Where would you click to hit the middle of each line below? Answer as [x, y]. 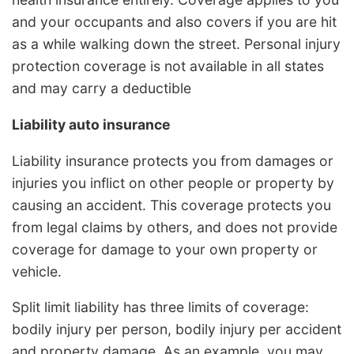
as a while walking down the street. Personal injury [176, 44]
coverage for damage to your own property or [165, 249]
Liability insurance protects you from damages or [173, 160]
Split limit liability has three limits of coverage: [160, 307]
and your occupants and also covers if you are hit [174, 22]
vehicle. [37, 271]
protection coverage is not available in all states [168, 66]
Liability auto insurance [91, 124]
